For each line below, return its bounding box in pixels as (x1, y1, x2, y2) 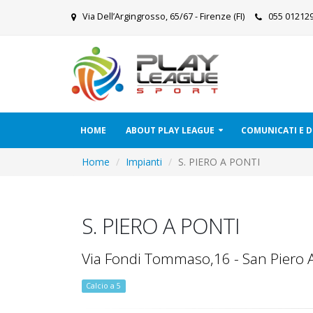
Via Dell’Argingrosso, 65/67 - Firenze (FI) (76, 10, 255, 22)
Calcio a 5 (86, 281, 122, 291)
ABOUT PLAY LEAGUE (126, 124, 214, 136)
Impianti (126, 155, 162, 168)
